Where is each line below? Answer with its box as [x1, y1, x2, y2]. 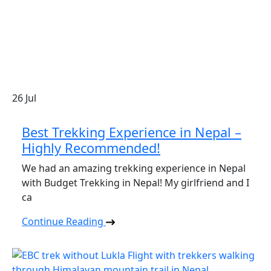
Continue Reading [22, 215, 106, 228]
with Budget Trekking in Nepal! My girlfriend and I [22, 176, 249, 189]
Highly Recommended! [22, 139, 160, 157]
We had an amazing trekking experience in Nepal [22, 162, 246, 175]
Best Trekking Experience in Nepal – [22, 123, 241, 141]
